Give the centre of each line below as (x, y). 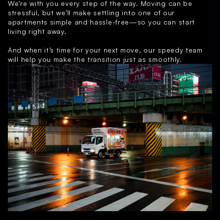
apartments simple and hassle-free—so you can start (102, 22)
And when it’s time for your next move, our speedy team (105, 50)
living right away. (37, 31)
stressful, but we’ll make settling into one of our (92, 13)
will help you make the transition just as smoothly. (95, 59)
